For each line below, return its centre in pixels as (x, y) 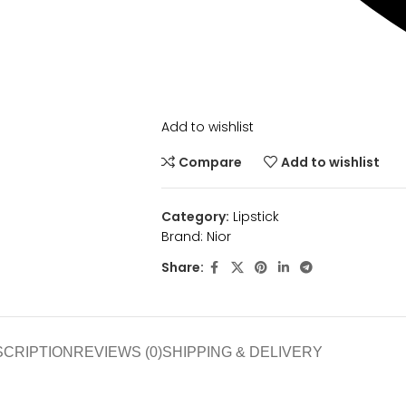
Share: (182, 268)
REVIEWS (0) (118, 352)
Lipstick (256, 216)
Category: (195, 216)
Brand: (184, 236)
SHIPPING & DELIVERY (242, 352)
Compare (211, 162)
